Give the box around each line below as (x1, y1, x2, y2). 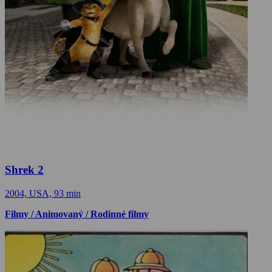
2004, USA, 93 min (5, 188, 81, 199)
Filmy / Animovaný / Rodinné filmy (5, 208, 149, 219)
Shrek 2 (5, 163, 44, 177)
